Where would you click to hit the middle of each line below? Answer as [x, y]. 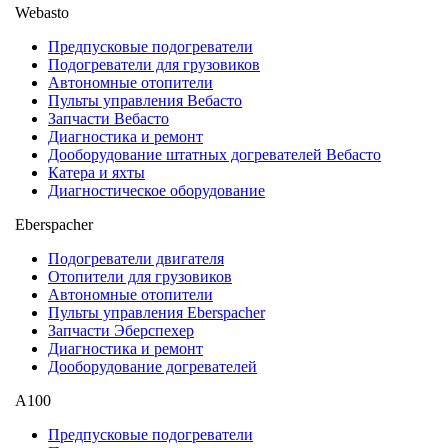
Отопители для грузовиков [140, 276]
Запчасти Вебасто [108, 118]
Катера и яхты [96, 172]
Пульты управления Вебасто [145, 100]
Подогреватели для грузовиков [154, 64]
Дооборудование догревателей [152, 366]
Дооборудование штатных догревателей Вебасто [214, 154]
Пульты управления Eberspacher [156, 312]
